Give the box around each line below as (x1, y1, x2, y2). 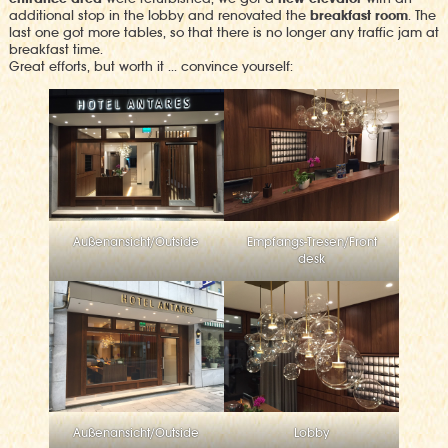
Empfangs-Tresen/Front (246, 233, 377, 250)
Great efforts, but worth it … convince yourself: (8, 58, 293, 76)
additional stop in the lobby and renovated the (8, 7, 310, 25)
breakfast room (309, 7, 408, 25)
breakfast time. (8, 41, 103, 59)
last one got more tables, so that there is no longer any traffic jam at (8, 24, 439, 42)
